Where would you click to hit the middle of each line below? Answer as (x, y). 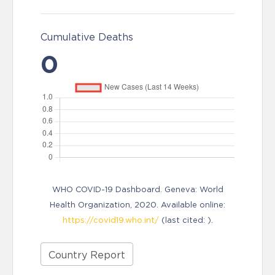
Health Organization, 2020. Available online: (137, 205)
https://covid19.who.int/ (110, 220)
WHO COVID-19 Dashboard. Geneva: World (137, 189)
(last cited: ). (186, 220)
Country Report (87, 255)
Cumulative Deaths (87, 37)
